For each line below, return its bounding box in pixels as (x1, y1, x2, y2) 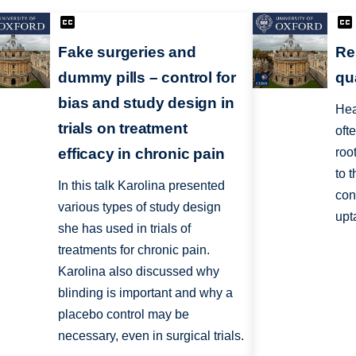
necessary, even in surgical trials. (58, 329, 245, 343)
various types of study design (58, 200, 222, 215)
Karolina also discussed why (58, 265, 220, 279)
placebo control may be (58, 308, 190, 322)
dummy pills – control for (58, 69, 236, 87)
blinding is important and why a (58, 286, 234, 300)
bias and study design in (58, 95, 234, 112)
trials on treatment (58, 120, 188, 137)
